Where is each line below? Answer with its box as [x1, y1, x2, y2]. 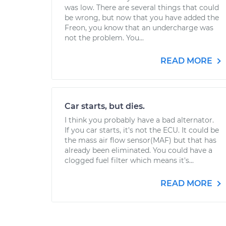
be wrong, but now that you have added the [65, 13, 219, 22]
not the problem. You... [65, 33, 144, 42]
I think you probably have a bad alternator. [65, 116, 214, 125]
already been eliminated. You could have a [65, 146, 212, 155]
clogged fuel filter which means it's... [65, 156, 194, 165]
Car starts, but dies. [65, 101, 145, 111]
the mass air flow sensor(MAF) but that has [65, 136, 216, 145]
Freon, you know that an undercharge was [65, 23, 213, 32]
